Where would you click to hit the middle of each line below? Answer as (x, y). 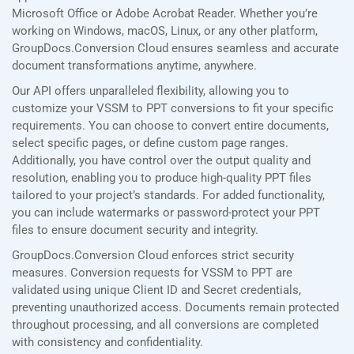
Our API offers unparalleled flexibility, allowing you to (151, 91)
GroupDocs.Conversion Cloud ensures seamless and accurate (175, 49)
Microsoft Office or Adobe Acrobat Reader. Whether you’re (165, 14)
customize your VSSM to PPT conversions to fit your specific (173, 109)
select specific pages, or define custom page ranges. (150, 143)
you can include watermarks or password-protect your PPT (166, 213)
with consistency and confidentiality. (107, 343)
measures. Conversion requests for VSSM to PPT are (152, 273)
